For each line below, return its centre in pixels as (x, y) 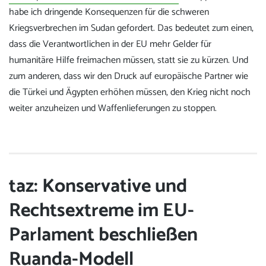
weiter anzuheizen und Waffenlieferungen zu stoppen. (113, 109)
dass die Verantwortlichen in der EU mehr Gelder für (110, 45)
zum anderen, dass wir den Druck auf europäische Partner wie (129, 77)
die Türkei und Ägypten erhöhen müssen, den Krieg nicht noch (130, 93)
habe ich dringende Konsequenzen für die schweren (109, 12)
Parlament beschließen (103, 235)
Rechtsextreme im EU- (102, 210)
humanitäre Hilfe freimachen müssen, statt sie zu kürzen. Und (129, 61)
